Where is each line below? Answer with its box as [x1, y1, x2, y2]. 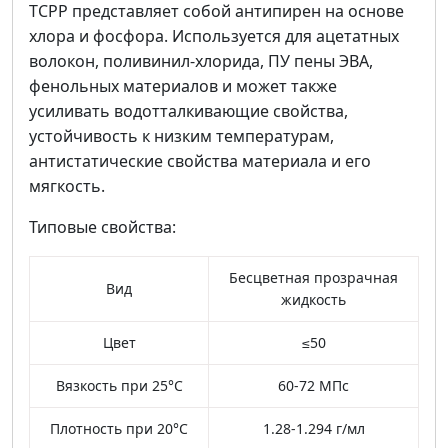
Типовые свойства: [29, 216, 176, 239]
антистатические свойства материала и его [29, 150, 371, 173]
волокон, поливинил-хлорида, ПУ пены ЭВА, [29, 50, 373, 73]
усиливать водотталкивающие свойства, [29, 100, 348, 123]
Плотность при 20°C [50, 419, 188, 439]
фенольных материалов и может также [29, 75, 337, 98]
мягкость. [29, 175, 105, 198]
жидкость [281, 290, 346, 310]
